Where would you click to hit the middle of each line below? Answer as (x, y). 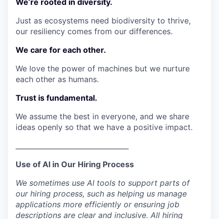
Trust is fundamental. (56, 98)
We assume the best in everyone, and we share (102, 116)
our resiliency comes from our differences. (94, 31)
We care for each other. (61, 50)
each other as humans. (57, 79)
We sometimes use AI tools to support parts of (103, 183)
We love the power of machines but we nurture (103, 68)
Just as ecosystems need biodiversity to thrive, (103, 20)
